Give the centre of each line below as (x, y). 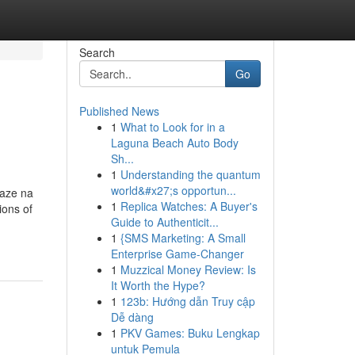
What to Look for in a (172, 127)
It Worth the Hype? (158, 285)
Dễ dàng (132, 317)
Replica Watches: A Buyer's (189, 206)
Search (97, 52)
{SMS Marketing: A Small (183, 238)
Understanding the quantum (190, 174)
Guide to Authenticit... (164, 222)
